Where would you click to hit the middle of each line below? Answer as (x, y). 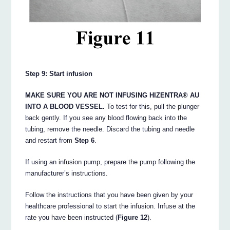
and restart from (50, 140)
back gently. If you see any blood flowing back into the (106, 118)
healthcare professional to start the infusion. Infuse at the (110, 206)
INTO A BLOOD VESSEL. (65, 106)
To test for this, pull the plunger (152, 106)
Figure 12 (133, 217)
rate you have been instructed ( (72, 217)
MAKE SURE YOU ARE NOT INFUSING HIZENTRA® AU (112, 95)
